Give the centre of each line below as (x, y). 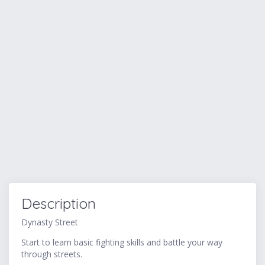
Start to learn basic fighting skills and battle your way (122, 243)
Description (59, 204)
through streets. (52, 254)
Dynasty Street (50, 222)
